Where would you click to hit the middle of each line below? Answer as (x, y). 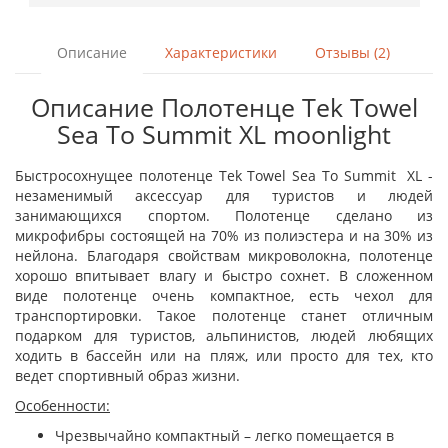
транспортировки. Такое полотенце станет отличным (224, 315)
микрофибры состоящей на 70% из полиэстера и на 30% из (224, 235)
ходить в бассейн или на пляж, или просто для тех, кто (224, 355)
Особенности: (62, 405)
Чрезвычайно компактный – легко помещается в (224, 435)
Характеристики (220, 52)
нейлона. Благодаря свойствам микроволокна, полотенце (224, 255)
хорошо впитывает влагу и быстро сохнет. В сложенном (224, 275)
